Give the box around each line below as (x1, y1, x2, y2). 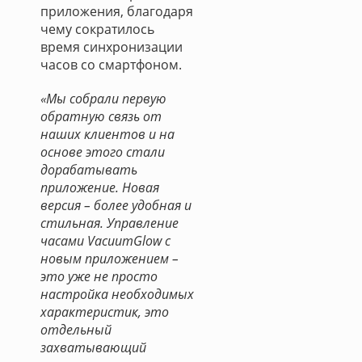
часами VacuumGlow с (40, 232, 170, 250)
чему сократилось (40, 20, 154, 38)
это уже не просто (40, 267, 158, 285)
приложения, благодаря (40, 2, 193, 20)
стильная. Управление (40, 214, 179, 232)
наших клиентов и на (40, 125, 175, 143)
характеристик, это (40, 303, 169, 321)
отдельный (40, 321, 112, 339)
